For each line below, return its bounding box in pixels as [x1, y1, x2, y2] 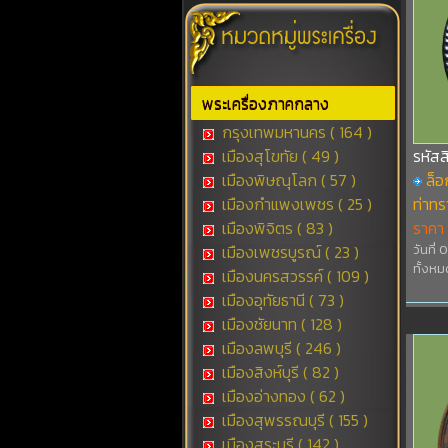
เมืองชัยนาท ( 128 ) [217, 312, 342, 336]
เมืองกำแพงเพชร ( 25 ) [217, 192, 372, 216]
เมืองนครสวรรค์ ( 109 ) [217, 264, 369, 288]
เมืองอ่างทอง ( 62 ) [217, 384, 345, 408]
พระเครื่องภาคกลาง [201, 91, 329, 115]
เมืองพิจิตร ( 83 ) [217, 216, 333, 240]
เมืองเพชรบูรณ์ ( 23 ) [217, 240, 359, 264]
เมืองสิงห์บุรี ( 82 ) [217, 360, 339, 384]
